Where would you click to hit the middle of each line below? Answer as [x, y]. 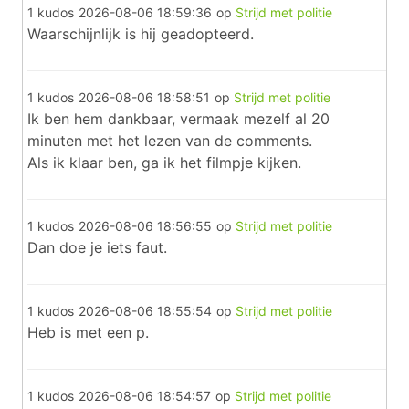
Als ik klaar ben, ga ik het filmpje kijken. [164, 163]
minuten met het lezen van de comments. [170, 141]
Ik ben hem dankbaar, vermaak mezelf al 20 [178, 119]
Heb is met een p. [88, 332]
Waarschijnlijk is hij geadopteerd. [141, 34]
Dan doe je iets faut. [97, 247]
